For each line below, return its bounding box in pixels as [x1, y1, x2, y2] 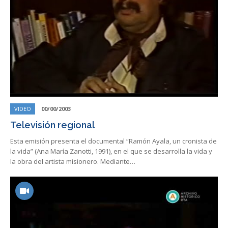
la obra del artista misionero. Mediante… [10, 157, 135, 166]
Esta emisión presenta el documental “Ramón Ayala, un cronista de [10, 136, 217, 146]
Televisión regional [10, 120, 95, 130]
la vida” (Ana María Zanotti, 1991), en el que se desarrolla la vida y [10, 147, 212, 156]
